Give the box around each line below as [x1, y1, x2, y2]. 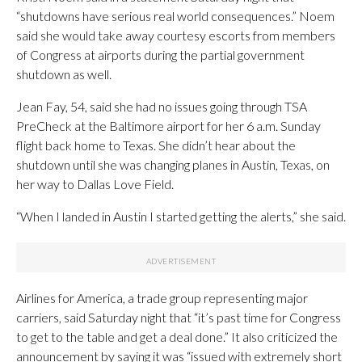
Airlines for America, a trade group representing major [16, 289, 308, 305]
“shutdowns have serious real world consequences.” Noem [16, 7, 335, 23]
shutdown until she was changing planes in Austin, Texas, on [16, 156, 330, 172]
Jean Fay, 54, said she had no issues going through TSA [16, 98, 307, 114]
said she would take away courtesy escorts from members [16, 27, 335, 43]
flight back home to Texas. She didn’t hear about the [16, 137, 296, 153]
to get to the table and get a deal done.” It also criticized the [16, 328, 338, 344]
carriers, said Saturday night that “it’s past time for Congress [16, 309, 341, 325]
